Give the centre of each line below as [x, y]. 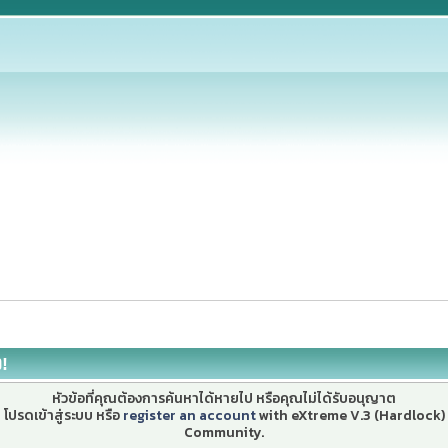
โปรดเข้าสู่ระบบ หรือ [63, 414]
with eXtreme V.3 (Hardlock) [350, 414]
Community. [224, 431]
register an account [189, 414]
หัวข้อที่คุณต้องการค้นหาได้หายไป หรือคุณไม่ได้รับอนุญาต [224, 397]
